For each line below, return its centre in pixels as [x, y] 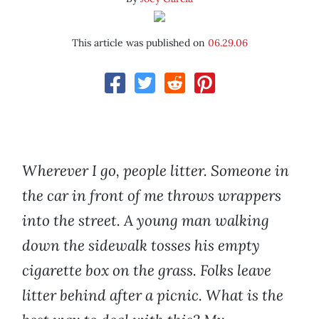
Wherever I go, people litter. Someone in [156, 171]
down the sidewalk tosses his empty [141, 246]
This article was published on [140, 43]
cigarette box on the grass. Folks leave [147, 271]
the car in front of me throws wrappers [152, 196]
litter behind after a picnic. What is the [153, 296]
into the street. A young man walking [146, 221]
